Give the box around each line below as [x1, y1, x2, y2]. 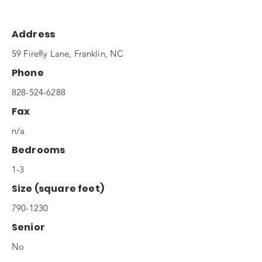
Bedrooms [12, 143, 65, 157]
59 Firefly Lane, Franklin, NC [12, 48, 124, 59]
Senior [12, 220, 45, 234]
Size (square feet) [12, 182, 104, 195]
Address [12, 27, 56, 41]
